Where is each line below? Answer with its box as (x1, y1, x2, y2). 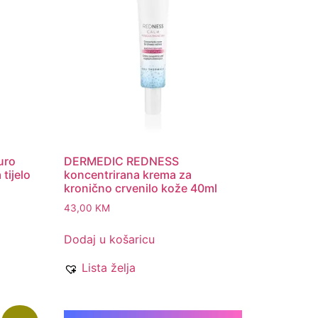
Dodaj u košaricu (64, 232, 155, 247)
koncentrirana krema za (64, 167, 192, 182)
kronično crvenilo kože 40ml (64, 180, 218, 195)
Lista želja (82, 261, 136, 275)
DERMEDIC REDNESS (64, 153, 180, 168)
